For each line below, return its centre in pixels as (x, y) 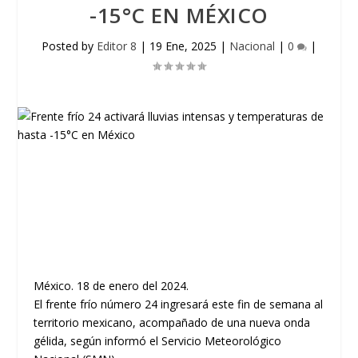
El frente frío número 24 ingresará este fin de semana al (179, 304)
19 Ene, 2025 (183, 46)
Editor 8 (117, 46)
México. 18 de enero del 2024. (111, 286)
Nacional (252, 46)
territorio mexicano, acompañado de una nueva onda (172, 322)
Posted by (69, 46)
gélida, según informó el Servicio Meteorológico (158, 341)
